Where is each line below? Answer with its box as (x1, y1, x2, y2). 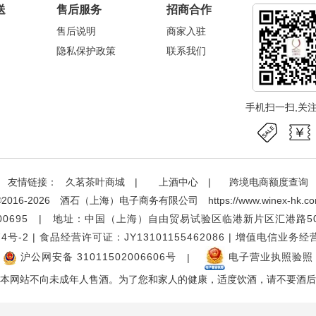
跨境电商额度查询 (229, 176, 308, 188)
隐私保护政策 (56, 44, 116, 56)
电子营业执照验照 (225, 251, 313, 263)
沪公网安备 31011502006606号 (17, 251, 176, 263)
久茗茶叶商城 (66, 176, 125, 188)
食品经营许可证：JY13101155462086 (39, 231, 225, 243)
